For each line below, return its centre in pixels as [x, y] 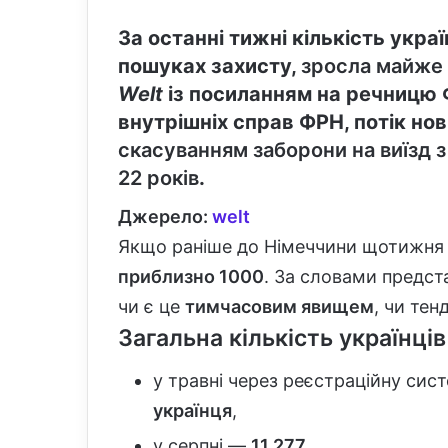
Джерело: [165, 217]
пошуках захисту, [209, 66]
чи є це [151, 307]
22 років [158, 178]
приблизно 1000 [191, 277]
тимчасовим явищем [279, 307]
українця [192, 410]
